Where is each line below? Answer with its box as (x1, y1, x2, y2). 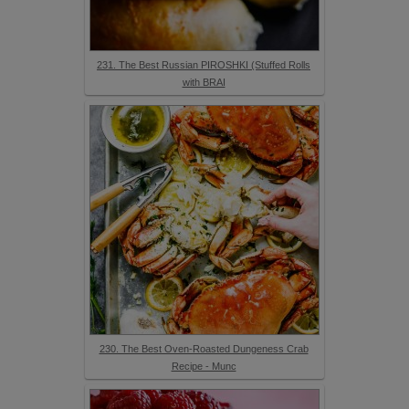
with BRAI (182, 76, 225, 88)
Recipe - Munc (171, 360, 236, 372)
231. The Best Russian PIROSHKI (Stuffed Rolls (97, 58, 310, 70)
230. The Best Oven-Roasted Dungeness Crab (99, 342, 309, 354)
